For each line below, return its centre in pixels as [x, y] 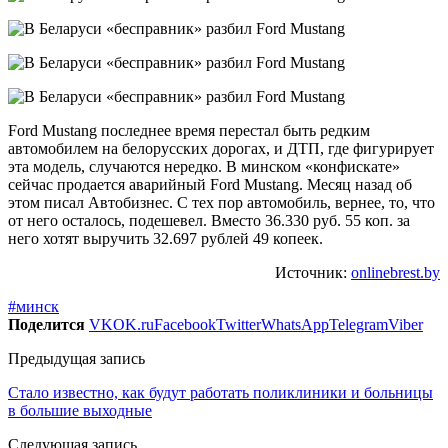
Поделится [46, 324]
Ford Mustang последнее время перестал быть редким [189, 130]
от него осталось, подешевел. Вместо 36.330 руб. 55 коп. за [209, 220]
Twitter [238, 324]
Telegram [358, 324]
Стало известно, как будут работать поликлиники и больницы [220, 392]
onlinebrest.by [395, 272]
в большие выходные [80, 410]
